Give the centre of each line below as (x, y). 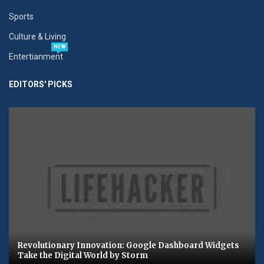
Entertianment (36, 57)
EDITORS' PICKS (41, 84)
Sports (21, 16)
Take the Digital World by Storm (83, 256)
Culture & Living (37, 37)
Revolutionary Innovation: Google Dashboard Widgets (128, 246)
